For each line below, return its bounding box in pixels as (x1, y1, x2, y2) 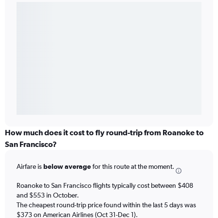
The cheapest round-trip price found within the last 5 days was (17, 200, 196, 209)
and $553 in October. (17, 191, 79, 199)
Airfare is (17, 163, 43, 171)
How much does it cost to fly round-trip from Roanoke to (5, 128, 204, 137)
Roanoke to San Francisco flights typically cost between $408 (17, 181, 193, 189)
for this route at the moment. (91, 163, 174, 171)
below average (43, 163, 91, 171)
